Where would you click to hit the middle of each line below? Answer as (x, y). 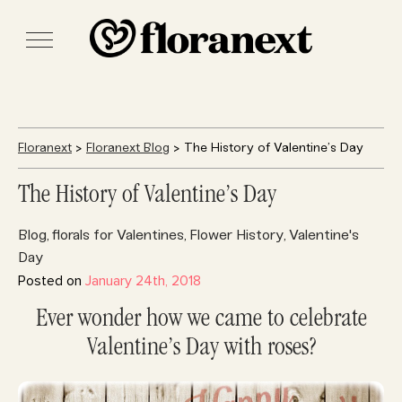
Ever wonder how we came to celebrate (201, 320)
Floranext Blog (128, 148)
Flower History (236, 235)
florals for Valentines (118, 235)
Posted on (52, 281)
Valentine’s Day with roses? (201, 349)
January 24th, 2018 (143, 281)
